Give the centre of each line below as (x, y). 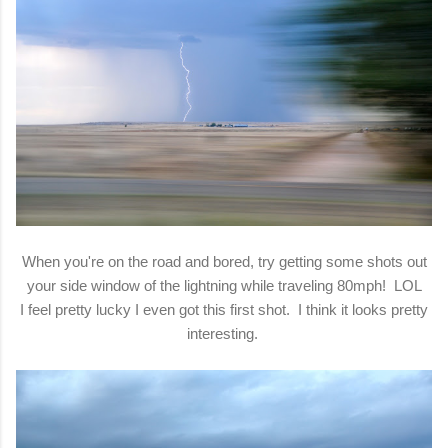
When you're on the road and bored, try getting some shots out (224, 261)
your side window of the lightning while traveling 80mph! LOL (224, 285)
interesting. (224, 333)
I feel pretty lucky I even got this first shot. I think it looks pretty (224, 309)
